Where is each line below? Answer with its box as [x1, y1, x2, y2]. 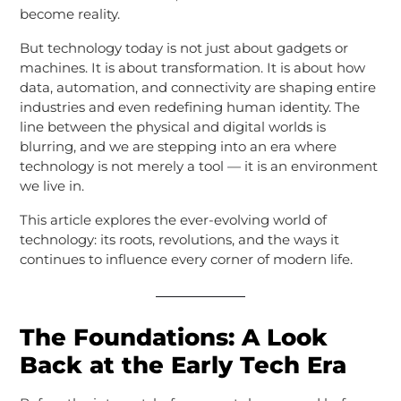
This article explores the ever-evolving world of [19, 210, 327, 228]
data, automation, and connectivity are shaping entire [19, 78, 376, 96]
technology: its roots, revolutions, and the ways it [19, 230, 339, 248]
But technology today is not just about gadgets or [19, 38, 348, 56]
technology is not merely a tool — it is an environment [19, 157, 378, 175]
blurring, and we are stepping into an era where [19, 137, 337, 155]
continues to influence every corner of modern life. [19, 250, 353, 268]
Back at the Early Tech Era [19, 350, 346, 380]
